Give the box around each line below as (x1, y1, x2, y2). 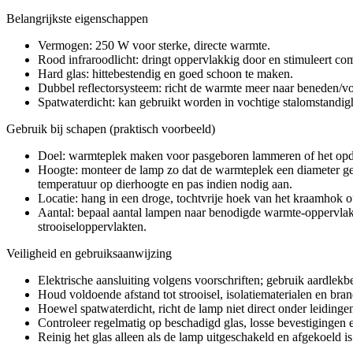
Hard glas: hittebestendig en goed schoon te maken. (38, 66, 293, 80)
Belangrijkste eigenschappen (6, 11, 148, 25)
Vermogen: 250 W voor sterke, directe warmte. (38, 38, 270, 52)
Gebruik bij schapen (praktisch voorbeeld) (6, 121, 215, 136)
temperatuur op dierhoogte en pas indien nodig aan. (38, 176, 292, 191)
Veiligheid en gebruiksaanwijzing (6, 246, 172, 260)
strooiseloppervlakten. (38, 219, 147, 233)
